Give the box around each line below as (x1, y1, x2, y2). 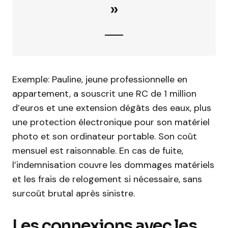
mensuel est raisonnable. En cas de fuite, (12, 145, 183, 157)
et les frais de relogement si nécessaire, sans (12, 173, 202, 185)
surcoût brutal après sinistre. (12, 187, 135, 199)
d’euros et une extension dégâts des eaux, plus (12, 102, 211, 114)
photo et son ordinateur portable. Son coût (12, 130, 197, 142)
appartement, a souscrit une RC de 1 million (12, 88, 196, 100)
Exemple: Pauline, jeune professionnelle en (12, 73, 187, 85)
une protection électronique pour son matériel (12, 116, 210, 128)
